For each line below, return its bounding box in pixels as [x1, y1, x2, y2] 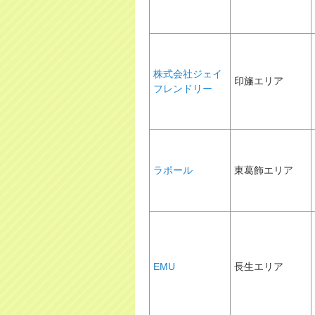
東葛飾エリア [234, 165, 293, 176]
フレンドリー [153, 83, 212, 94]
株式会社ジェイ [153, 68, 222, 79]
